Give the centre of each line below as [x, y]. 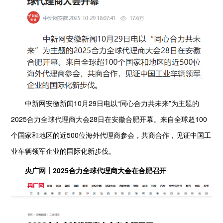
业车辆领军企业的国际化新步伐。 [63, 151]
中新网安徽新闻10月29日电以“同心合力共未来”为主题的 [105, 103]
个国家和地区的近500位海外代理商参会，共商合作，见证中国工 [111, 135]
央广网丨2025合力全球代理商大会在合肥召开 [89, 170]
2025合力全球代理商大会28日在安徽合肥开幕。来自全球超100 [109, 119]
